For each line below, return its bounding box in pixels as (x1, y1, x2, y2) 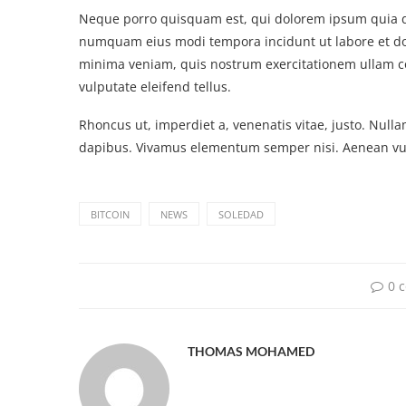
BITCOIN (91, 207, 130, 221)
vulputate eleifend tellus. (79, 77, 231, 95)
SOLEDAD (218, 207, 264, 221)
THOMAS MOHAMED (188, 343, 314, 359)
